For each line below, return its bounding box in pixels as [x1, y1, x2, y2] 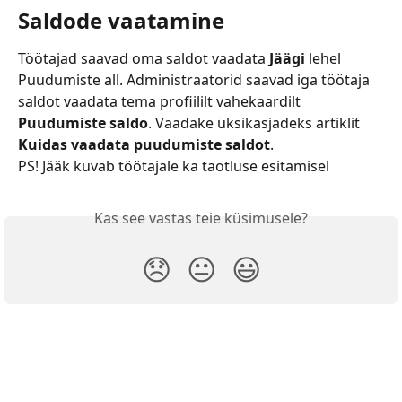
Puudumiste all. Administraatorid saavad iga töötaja [18, 70, 373, 91]
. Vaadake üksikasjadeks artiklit [148, 113, 363, 134]
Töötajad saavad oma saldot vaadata [18, 48, 269, 69]
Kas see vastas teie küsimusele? [94, 207, 308, 228]
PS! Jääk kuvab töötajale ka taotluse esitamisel [18, 156, 333, 177]
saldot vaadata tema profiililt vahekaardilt [18, 92, 304, 112]
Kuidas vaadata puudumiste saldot [18, 135, 270, 155]
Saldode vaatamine [18, 5, 224, 36]
